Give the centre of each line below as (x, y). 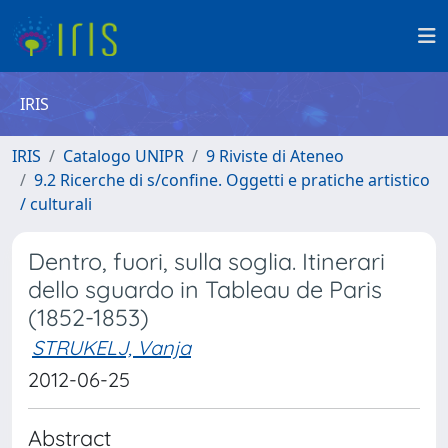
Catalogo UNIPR (123, 156)
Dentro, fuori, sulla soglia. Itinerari (206, 261)
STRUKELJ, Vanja (111, 347)
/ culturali (56, 204)
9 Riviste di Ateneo (275, 156)
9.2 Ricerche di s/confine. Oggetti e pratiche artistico (232, 180)
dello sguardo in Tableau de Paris (205, 289)
